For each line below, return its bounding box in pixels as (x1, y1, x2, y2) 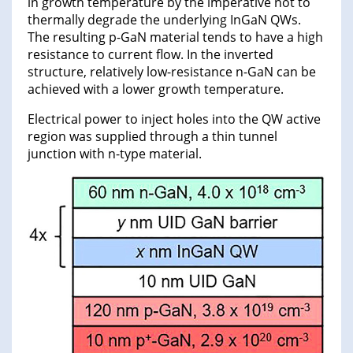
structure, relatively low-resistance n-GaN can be (28, 63, 316, 81)
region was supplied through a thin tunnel (28, 128, 277, 146)
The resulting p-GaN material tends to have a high (28, 28, 323, 46)
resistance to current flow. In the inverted (28, 46, 273, 64)
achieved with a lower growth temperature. (28, 80, 284, 98)
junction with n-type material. (28, 145, 202, 163)
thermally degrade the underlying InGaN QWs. (28, 11, 301, 29)
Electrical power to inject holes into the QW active (28, 110, 321, 128)
